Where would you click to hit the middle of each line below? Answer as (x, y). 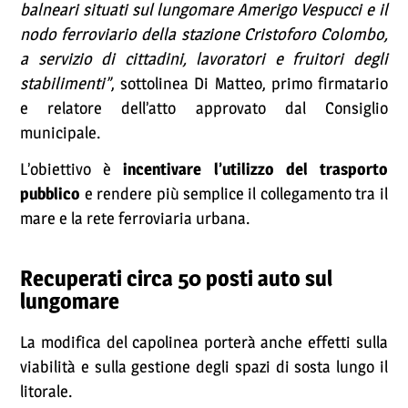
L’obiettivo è (72, 169)
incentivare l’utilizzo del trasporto (255, 169)
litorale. (46, 392)
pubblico (52, 194)
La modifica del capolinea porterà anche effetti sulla (204, 342)
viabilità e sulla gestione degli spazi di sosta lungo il (204, 367)
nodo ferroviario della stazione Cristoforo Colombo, (204, 35)
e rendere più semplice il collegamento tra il (236, 194)
